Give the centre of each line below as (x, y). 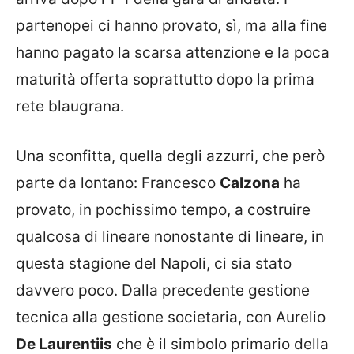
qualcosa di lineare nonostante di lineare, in (170, 236)
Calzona (250, 183)
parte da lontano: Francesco (118, 183)
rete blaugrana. (70, 106)
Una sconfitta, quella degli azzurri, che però (170, 156)
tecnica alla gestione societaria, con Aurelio (171, 317)
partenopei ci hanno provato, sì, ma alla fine (171, 26)
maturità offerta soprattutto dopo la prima (165, 79)
